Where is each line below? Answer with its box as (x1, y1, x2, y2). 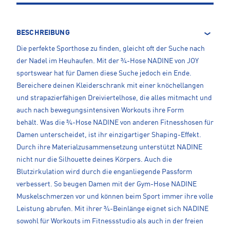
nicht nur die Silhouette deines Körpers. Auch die (16, 156, 172, 164)
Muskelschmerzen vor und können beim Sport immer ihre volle (16, 193, 213, 201)
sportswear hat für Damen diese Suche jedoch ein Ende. (16, 70, 191, 78)
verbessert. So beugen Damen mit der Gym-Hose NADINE (16, 181, 197, 188)
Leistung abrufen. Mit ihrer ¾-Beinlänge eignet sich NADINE (16, 205, 208, 213)
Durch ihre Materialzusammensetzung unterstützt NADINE (16, 144, 202, 151)
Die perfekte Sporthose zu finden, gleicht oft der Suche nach (16, 45, 205, 53)
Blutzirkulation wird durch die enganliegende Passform (16, 168, 192, 176)
